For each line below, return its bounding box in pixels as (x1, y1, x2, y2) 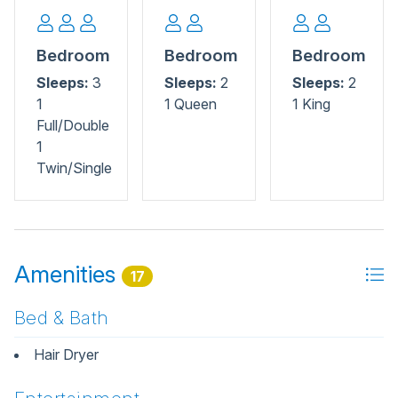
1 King (292, 94, 330, 113)
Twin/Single (36, 158, 112, 177)
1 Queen (164, 94, 217, 113)
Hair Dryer (34, 345, 99, 363)
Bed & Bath (14, 306, 109, 330)
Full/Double (36, 115, 109, 134)
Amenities (14, 259, 122, 288)
